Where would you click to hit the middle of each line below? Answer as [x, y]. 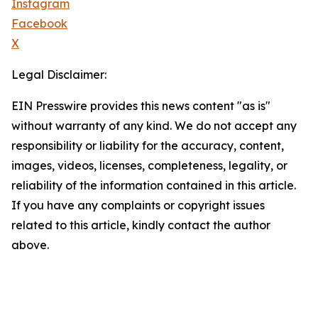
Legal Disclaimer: [59, 75]
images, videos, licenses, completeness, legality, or [149, 166]
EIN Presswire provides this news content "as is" [141, 106]
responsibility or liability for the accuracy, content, [148, 146]
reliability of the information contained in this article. [154, 186]
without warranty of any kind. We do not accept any [154, 126]
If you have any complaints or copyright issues [138, 205]
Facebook [39, 24]
